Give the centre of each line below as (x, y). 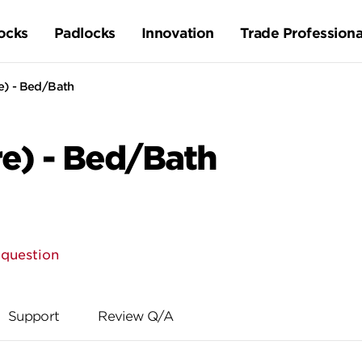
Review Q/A (135, 316)
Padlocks (84, 33)
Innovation (177, 33)
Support (34, 316)
